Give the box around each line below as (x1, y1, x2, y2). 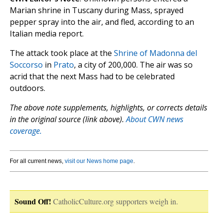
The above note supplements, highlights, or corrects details (10, 102, 207, 113)
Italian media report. (10, 28, 84, 39)
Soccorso (10, 59, 43, 71)
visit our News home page (65, 158, 133, 165)
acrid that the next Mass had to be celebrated (10, 71, 175, 82)
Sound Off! (15, 196, 51, 207)
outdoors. (10, 83, 45, 94)
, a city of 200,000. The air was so (74, 59, 193, 71)
